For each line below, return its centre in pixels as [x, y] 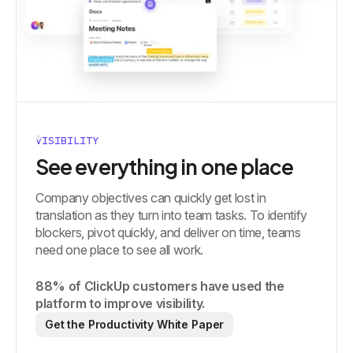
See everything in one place [165, 167]
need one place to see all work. [120, 250]
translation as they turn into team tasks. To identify [172, 216]
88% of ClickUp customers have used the [160, 286]
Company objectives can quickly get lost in [151, 198]
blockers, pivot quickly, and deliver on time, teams [168, 233]
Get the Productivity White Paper [135, 325]
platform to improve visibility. [121, 304]
